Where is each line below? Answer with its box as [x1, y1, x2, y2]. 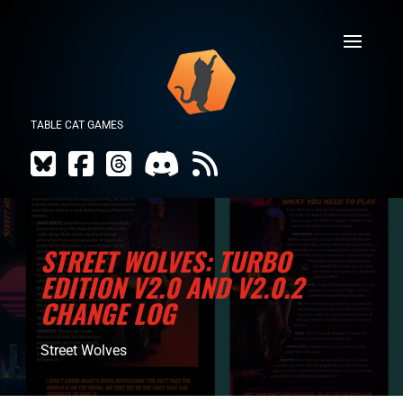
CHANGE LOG [40, 293, 175, 333]
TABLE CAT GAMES [30, 119, 123, 132]
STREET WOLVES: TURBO [40, 241, 291, 281]
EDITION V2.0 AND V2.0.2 [40, 267, 303, 307]
